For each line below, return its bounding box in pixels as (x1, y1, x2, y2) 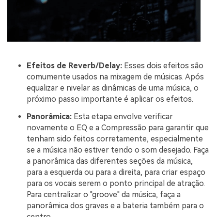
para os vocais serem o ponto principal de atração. (27, 178, 205, 188)
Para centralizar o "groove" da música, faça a (27, 189, 181, 199)
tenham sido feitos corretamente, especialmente (27, 134, 203, 143)
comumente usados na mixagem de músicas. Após (27, 72, 204, 81)
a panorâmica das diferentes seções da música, (27, 156, 193, 166)
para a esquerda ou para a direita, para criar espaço (27, 167, 205, 177)
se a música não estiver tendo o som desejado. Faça (27, 145, 209, 155)
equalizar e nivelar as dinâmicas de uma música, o (27, 83, 199, 93)
